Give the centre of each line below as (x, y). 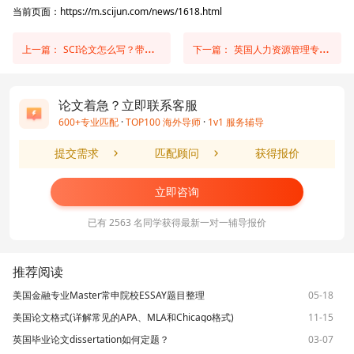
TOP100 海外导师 (163, 122)
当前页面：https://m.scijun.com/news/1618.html (117, 12)
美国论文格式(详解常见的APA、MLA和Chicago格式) (123, 318)
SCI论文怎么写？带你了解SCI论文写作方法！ (104, 50)
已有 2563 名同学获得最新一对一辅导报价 (177, 223)
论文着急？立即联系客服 (128, 105)
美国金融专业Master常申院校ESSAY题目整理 (109, 296)
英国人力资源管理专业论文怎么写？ (277, 50)
